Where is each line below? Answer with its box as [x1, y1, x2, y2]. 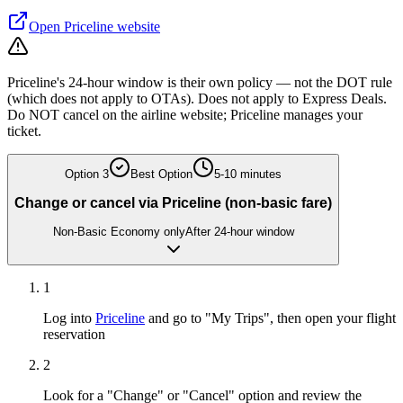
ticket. [7, 123, 41, 139]
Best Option [130, 167, 193, 182]
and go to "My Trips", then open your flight [145, 310, 396, 327]
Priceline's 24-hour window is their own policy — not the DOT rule [7, 75, 392, 91]
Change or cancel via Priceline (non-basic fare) [14, 194, 332, 210]
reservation [43, 327, 105, 343]
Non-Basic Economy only [52, 225, 185, 239]
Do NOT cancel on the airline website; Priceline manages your [7, 107, 363, 123]
